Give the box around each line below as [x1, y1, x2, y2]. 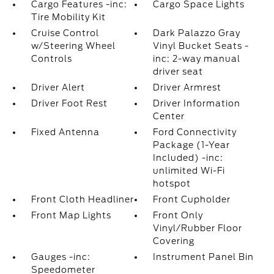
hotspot [153, 179, 191, 189]
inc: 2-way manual [153, 54, 241, 64]
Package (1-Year [153, 140, 231, 150]
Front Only [153, 210, 204, 221]
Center [153, 111, 185, 122]
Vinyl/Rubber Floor [153, 223, 243, 234]
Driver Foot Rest [31, 98, 108, 109]
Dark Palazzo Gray [153, 28, 241, 39]
